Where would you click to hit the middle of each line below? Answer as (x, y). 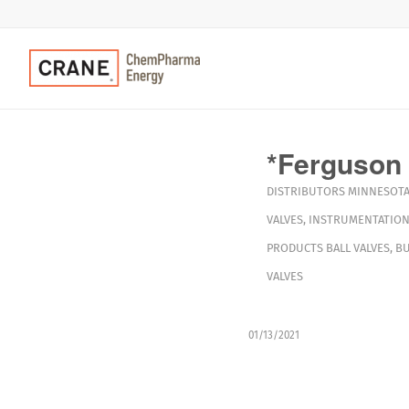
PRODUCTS (294, 248)
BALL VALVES (357, 248)
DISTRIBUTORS (305, 191)
